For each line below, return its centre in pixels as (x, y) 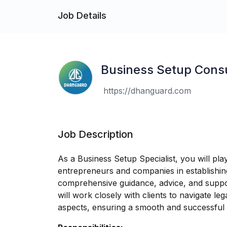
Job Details (82, 15)
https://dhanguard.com (147, 91)
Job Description (96, 134)
